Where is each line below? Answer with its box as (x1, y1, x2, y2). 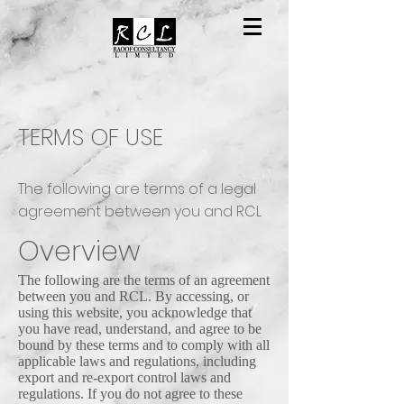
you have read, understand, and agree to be (18, 321, 262, 336)
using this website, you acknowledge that (18, 305, 252, 320)
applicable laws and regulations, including (18, 353, 256, 369)
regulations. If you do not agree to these (18, 386, 243, 401)
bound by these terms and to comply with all (18, 337, 270, 353)
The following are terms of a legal (18, 179, 256, 199)
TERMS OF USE (18, 122, 163, 153)
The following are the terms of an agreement (18, 272, 270, 288)
